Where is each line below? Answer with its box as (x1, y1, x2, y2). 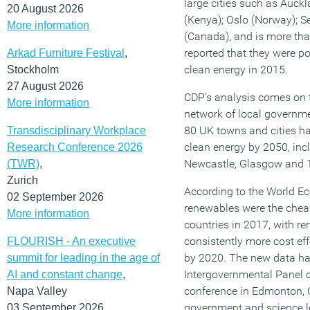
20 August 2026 (7, 2, 84, 15)
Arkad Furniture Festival (7, 46, 125, 59)
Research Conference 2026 (7, 140, 143, 153)
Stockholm (7, 63, 59, 75)
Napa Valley (7, 284, 67, 297)
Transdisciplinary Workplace (7, 124, 146, 136)
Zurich (7, 174, 38, 186)
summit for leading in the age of (7, 251, 160, 264)
